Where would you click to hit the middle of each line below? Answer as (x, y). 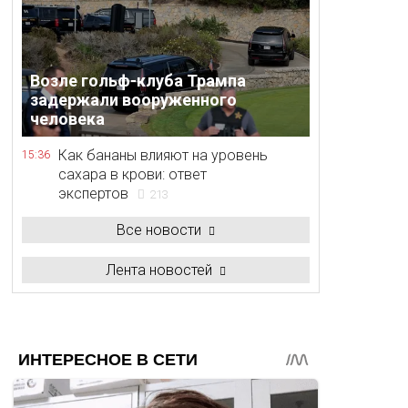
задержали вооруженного (134, 99)
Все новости (159, 230)
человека (68, 118)
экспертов (93, 194)
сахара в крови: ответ (133, 174)
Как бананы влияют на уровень (163, 155)
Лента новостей (159, 270)
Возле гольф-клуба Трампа (138, 80)
